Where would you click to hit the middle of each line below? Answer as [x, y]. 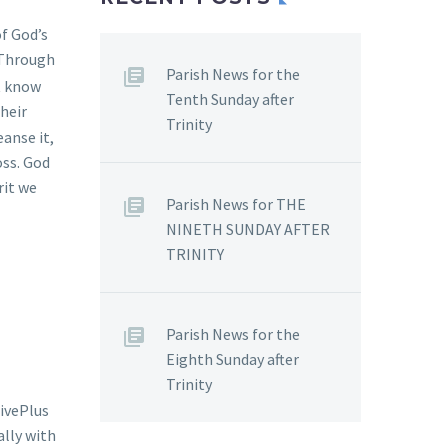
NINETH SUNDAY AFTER [248, 228]
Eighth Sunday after [232, 358]
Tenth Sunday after [230, 98]
